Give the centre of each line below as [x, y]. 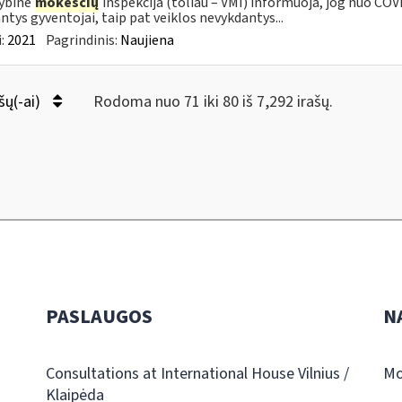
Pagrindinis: [83, 40]
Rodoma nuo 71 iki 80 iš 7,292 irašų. [213, 102]
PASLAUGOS [99, 317]
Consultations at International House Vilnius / [197, 374]
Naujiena [147, 40]
